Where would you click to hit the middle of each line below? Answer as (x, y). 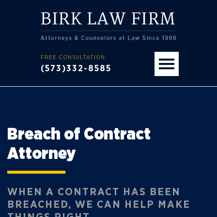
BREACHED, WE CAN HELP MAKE (99, 204)
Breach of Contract (79, 134)
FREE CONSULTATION (73, 57)
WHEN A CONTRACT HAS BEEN (94, 192)
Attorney (41, 154)
